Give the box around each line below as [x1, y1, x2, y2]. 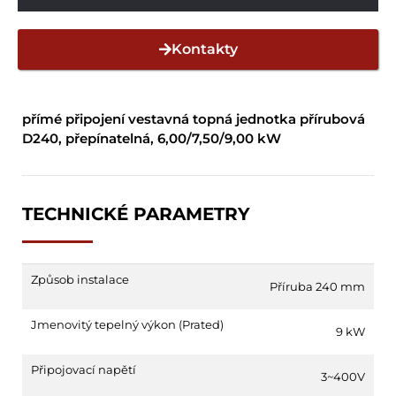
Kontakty [171, 40, 238, 57]
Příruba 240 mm [269, 278, 365, 293]
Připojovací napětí [31, 362, 136, 377]
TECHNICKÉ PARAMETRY [22, 202, 250, 225]
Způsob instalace [31, 271, 129, 286]
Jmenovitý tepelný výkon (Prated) [31, 316, 224, 331]
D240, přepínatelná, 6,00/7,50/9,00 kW [22, 129, 281, 147]
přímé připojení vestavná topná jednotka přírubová [22, 110, 365, 127]
